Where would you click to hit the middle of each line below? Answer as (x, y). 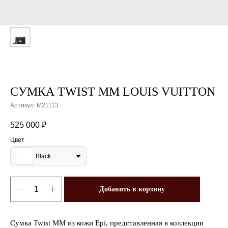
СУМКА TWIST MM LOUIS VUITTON (113, 92)
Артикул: (23, 105)
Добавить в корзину (132, 189)
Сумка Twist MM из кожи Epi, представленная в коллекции (107, 223)
